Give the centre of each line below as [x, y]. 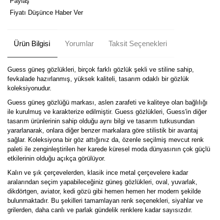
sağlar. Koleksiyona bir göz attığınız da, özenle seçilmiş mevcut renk [106, 140]
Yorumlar [79, 43]
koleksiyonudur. [29, 88]
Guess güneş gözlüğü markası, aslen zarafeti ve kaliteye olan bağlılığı [108, 103]
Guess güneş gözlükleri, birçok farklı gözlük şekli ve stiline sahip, [101, 70]
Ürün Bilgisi [32, 43]
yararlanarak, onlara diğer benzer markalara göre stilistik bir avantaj [103, 131]
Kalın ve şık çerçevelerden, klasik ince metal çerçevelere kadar [98, 173]
